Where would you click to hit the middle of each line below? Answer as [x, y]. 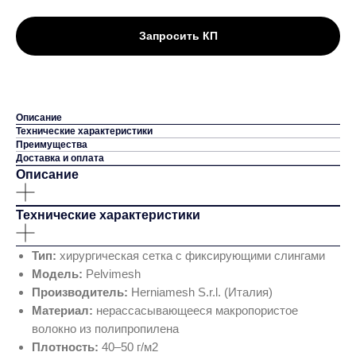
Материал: [62, 311]
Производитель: [80, 292]
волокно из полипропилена [105, 329]
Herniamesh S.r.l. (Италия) [200, 292]
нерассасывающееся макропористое [195, 311]
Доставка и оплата [60, 159]
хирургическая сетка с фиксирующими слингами [191, 256]
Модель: [57, 274]
